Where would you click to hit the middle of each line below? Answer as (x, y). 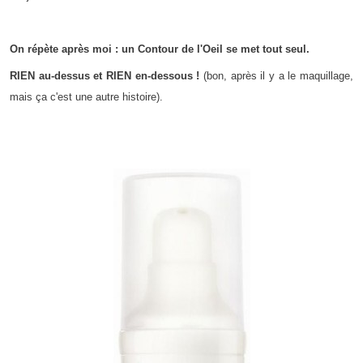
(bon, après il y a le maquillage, (277, 76)
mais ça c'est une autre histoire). (86, 97)
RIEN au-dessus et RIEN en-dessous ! (105, 76)
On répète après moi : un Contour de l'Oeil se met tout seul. (160, 49)
